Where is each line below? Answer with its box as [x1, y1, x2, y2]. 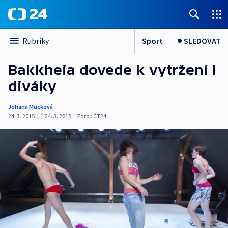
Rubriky [22, 36, 49, 46]
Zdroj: [77, 112, 92, 120]
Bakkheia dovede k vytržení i [8, 62, 216, 78]
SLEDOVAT [184, 35, 221, 46]
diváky [8, 78, 56, 94]
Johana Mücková [8, 103, 53, 110]
